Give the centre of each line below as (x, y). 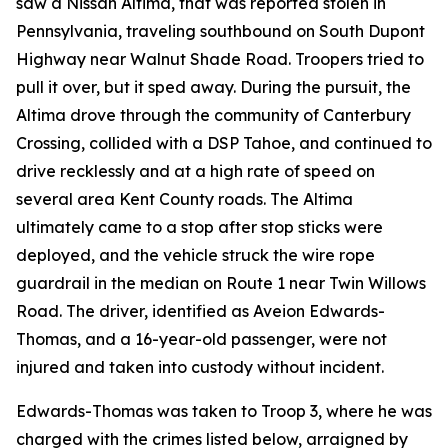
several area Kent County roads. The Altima (184, 198)
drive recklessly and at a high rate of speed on (195, 170)
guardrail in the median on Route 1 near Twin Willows (221, 282)
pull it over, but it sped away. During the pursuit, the (213, 86)
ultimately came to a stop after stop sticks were (199, 226)
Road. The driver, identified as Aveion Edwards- (200, 310)
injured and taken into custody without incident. (200, 366)
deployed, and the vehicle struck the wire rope (195, 254)
